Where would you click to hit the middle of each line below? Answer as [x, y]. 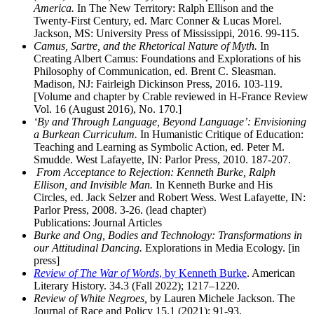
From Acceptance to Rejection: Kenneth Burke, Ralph [155, 172]
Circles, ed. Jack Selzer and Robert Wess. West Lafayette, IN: [170, 198]
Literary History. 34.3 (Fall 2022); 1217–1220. [137, 286]
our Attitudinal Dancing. [88, 248]
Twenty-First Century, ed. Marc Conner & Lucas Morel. [158, 21]
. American [271, 273]
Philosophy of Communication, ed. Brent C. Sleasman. [155, 71]
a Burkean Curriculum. [86, 135]
